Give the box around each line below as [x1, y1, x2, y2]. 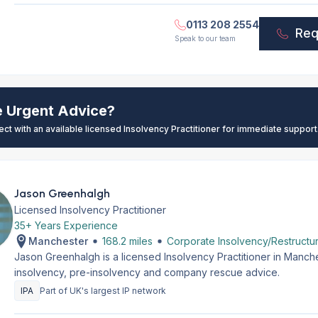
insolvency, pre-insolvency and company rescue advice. [13, 266, 280, 278]
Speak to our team [175, 34, 236, 43]
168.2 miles [102, 235, 153, 247]
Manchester [28, 235, 88, 247]
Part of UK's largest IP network [39, 285, 166, 296]
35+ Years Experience [13, 219, 118, 231]
